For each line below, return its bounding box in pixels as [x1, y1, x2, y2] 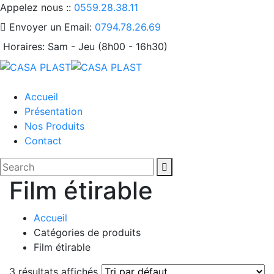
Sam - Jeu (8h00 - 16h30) [48, 40, 168, 53]
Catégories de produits [34, 226, 141, 239]
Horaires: [3, 40, 45, 53]
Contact [24, 134, 62, 147]
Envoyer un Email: [9, 21, 92, 33]
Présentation [24, 105, 83, 117]
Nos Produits [24, 119, 84, 132]
